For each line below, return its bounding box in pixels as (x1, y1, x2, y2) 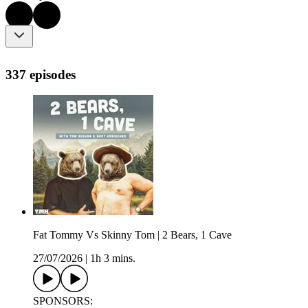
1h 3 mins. (90, 252, 135, 265)
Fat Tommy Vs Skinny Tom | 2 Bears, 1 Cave (33, 229, 232, 241)
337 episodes (5, 67, 76, 82)
